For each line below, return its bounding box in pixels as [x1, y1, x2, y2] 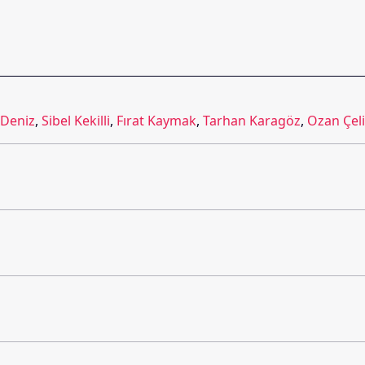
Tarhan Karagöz [203, 111, 301, 130]
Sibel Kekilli [42, 111, 110, 130]
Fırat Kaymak [117, 111, 196, 130]
